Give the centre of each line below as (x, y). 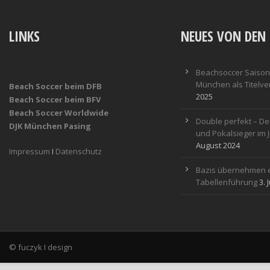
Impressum (30, 151)
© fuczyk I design (41, 247)
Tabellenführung (227, 182)
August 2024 (218, 145)
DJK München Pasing (50, 126)
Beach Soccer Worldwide (59, 113)
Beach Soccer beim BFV (55, 99)
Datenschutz (79, 151)
